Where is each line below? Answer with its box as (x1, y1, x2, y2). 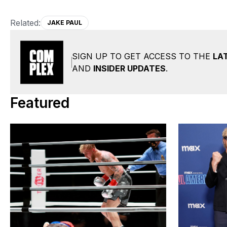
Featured (10, 94, 69, 111)
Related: (10, 18, 41, 28)
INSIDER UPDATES (93, 63, 166, 73)
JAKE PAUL (47, 19, 82, 26)
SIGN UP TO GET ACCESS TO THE (72, 51, 213, 61)
